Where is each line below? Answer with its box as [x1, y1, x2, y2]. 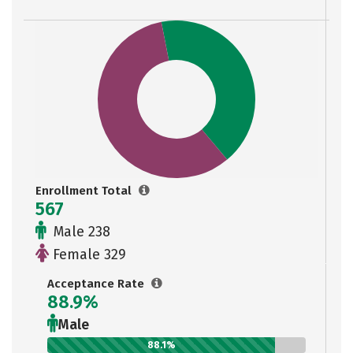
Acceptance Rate [47, 277, 147, 291]
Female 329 [49, 246, 126, 263]
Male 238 [50, 223, 110, 240]
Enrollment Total [35, 184, 135, 198]
